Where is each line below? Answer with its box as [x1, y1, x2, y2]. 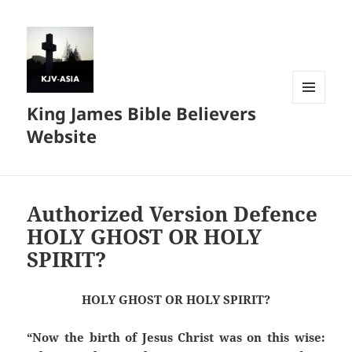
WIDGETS [292, 130, 337, 144]
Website [27, 124, 97, 148]
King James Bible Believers [27, 101, 257, 126]
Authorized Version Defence [27, 200, 318, 229]
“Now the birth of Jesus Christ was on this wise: [27, 329, 325, 346]
